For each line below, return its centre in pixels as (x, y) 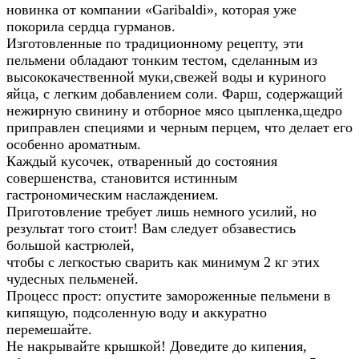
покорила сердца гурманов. (91, 27)
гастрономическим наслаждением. (113, 195)
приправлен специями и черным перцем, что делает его (179, 128)
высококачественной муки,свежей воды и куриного (166, 77)
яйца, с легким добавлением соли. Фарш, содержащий (175, 94)
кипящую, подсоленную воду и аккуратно (137, 313)
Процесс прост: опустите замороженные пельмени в (169, 296)
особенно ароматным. (74, 145)
